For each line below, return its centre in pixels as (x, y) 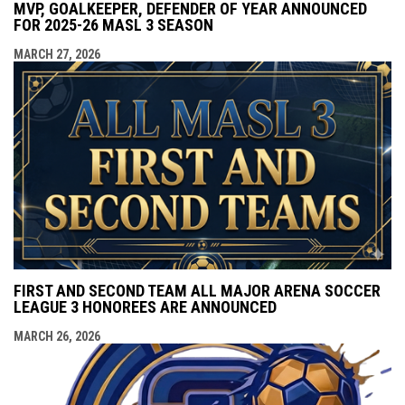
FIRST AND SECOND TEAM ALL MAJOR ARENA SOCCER (197, 291)
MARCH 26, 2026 (57, 337)
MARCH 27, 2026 (57, 55)
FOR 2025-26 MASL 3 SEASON (113, 25)
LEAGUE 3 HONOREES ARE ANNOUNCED (145, 307)
